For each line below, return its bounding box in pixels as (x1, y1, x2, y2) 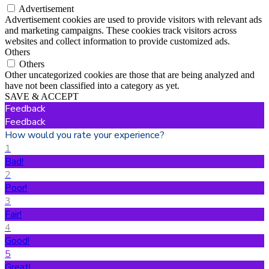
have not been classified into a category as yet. (5, 80, 180, 91)
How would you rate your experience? (5, 128, 165, 142)
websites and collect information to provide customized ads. (5, 35, 230, 46)
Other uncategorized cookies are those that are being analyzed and (5, 69, 255, 80)
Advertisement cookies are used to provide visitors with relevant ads (5, 14, 262, 25)
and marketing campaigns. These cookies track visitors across (5, 25, 237, 35)
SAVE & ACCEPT (5, 91, 79, 101)
